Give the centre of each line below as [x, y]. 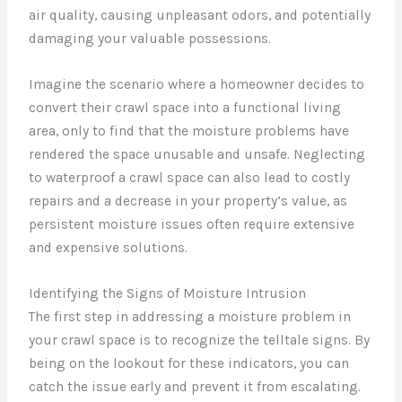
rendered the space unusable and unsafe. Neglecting [197, 155]
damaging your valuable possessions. [150, 39]
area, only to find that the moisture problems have [189, 131]
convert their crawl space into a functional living [185, 108]
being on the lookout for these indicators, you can [189, 364]
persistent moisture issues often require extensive [192, 225]
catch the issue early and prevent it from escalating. [195, 387]
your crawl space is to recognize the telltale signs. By [200, 341]
